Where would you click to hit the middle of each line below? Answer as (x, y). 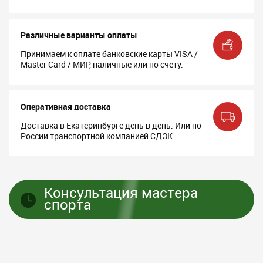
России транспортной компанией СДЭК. (98, 136)
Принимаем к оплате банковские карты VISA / (109, 54)
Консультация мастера (121, 193)
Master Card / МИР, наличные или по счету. (102, 64)
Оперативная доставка (66, 107)
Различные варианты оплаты (79, 35)
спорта (68, 204)
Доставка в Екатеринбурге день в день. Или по (111, 125)
